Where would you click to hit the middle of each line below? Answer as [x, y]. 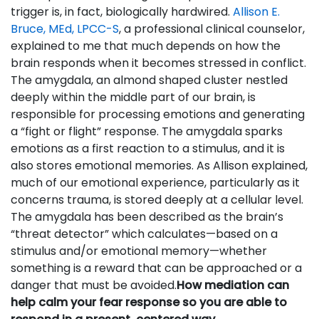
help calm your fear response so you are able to [149, 302]
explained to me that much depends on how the [146, 46]
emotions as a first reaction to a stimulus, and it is [148, 148]
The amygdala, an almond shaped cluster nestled [149, 80]
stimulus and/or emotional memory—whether [139, 251]
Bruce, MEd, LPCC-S [65, 29]
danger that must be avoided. [94, 285]
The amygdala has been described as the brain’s [147, 217]
